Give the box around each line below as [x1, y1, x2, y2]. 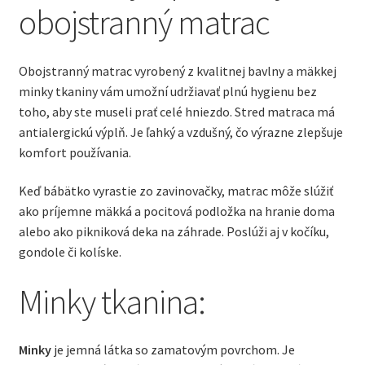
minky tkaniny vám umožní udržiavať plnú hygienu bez [18, 82, 317, 99]
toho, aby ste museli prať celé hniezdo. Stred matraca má [18, 103, 335, 120]
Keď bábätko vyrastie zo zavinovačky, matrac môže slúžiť [18, 182, 333, 200]
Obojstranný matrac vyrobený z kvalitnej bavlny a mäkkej [18, 62, 336, 79]
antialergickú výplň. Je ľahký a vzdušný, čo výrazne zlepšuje [18, 123, 343, 140]
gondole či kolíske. [18, 244, 121, 261]
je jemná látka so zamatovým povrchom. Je [51, 341, 295, 358]
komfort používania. [18, 143, 131, 161]
